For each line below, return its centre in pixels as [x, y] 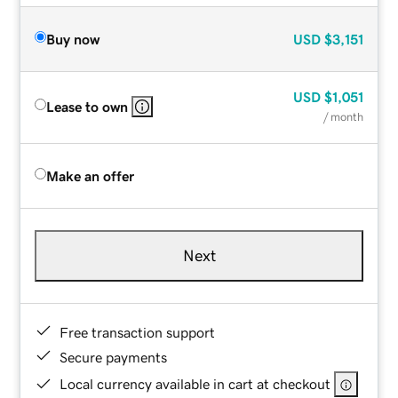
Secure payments [114, 357]
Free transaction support [138, 332]
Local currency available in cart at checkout [195, 383]
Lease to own [88, 106]
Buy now [73, 39]
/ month [343, 116]
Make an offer [91, 175]
